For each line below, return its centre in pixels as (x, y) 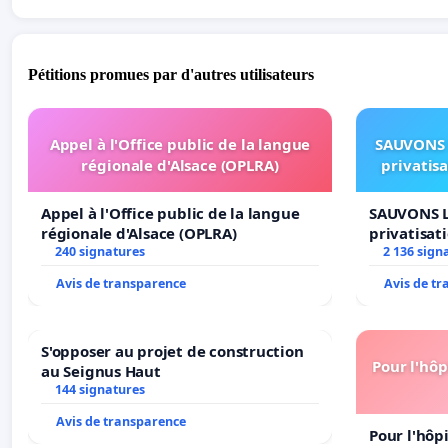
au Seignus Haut (101, 371)
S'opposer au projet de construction (172, 351)
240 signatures (99, 252)
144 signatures (99, 390)
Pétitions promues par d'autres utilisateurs (171, 75)
